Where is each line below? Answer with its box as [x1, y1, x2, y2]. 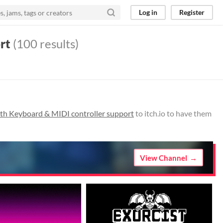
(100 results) [10, 36, 79, 51]
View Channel [140, 153, 187, 162]
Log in [139, 8, 157, 16]
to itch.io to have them [134, 109, 212, 118]
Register [179, 8, 205, 16]
